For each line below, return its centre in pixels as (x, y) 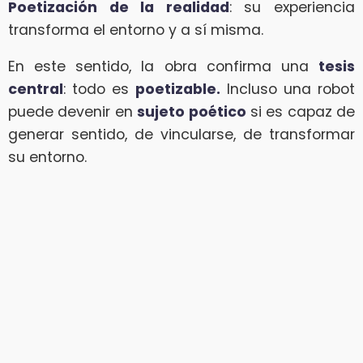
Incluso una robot (288, 90)
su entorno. (47, 158)
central (36, 90)
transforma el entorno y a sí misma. (136, 30)
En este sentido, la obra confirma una (163, 67)
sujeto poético (192, 112)
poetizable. (178, 90)
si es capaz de (300, 112)
